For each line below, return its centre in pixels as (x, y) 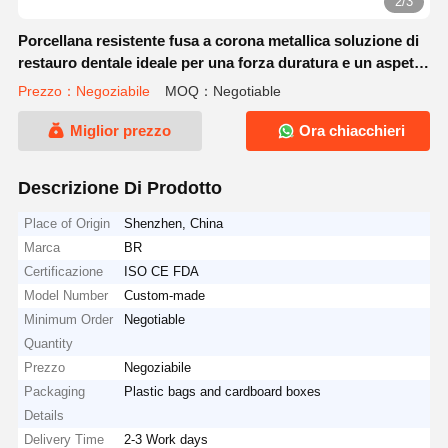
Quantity (49, 343)
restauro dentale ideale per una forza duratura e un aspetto (222, 62)
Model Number (66, 295)
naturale (46, 84)
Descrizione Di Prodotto (119, 187)
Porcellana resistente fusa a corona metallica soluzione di (218, 40)
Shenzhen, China (174, 223)
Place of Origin (67, 223)
